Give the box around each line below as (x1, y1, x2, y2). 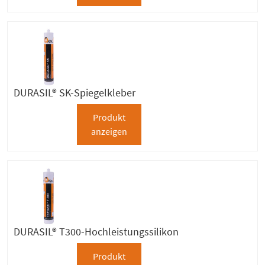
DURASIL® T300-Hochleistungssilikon (14, 225, 179, 238)
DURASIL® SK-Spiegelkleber (14, 86, 135, 99)
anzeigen (91, 125, 127, 138)
